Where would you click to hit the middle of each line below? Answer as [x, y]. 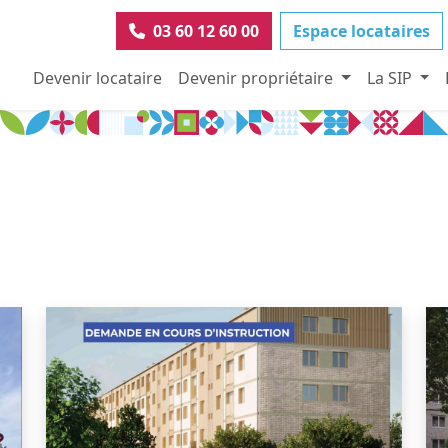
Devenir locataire [97, 78]
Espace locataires [361, 31]
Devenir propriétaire [257, 78]
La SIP [391, 78]
